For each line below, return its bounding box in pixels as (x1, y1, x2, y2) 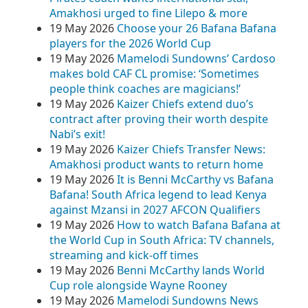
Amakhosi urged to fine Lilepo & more (49, 5, 247, 21)
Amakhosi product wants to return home (49, 157, 263, 172)
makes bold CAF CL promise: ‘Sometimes (49, 66, 259, 81)
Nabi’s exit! (49, 126, 105, 142)
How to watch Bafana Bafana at (117, 217, 280, 232)
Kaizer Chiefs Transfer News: (117, 142, 265, 157)
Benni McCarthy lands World (117, 263, 265, 278)
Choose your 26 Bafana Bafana (117, 21, 276, 36)
